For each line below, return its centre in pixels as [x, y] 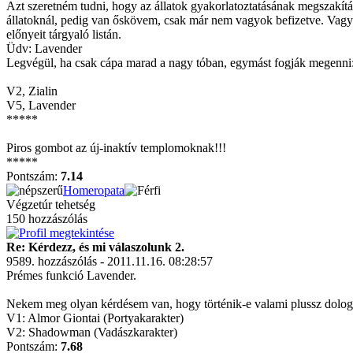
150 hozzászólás [47, 219]
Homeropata [94, 190]
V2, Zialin [32, 91]
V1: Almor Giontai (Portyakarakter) [95, 318]
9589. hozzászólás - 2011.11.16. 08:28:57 [110, 261]
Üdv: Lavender [44, 48]
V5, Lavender [41, 105]
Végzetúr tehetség [51, 204]
